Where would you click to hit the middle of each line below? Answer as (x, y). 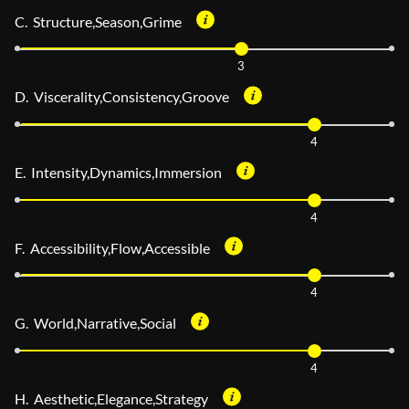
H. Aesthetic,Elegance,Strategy (111, 398)
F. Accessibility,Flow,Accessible (112, 247)
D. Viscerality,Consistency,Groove (122, 97)
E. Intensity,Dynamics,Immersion (118, 172)
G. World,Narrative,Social (95, 323)
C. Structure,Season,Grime (98, 21)
